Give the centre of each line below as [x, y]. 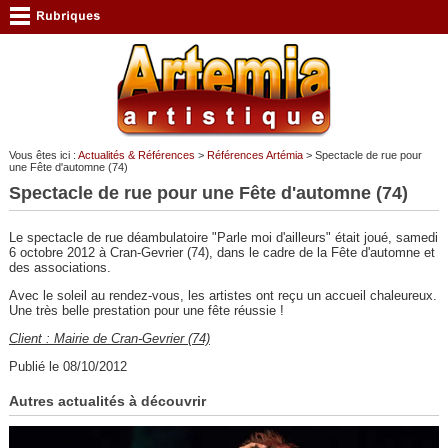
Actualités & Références [136, 155]
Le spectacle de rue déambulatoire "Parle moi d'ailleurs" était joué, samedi [223, 237]
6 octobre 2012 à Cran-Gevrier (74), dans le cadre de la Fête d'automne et [221, 252]
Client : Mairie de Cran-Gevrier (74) [109, 338]
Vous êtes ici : [43, 155]
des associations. [59, 267]
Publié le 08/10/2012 [67, 366]
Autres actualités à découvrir [107, 400]
